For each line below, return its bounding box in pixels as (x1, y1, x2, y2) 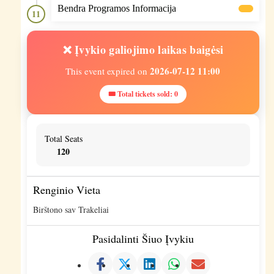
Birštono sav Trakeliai (32, 203, 109, 215)
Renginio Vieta (32, 182, 100, 197)
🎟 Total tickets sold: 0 (108, 88, 178, 99)
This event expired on (65, 64, 150, 77)
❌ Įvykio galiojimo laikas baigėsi (62, 41, 224, 57)
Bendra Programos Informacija (57, 2, 176, 13)
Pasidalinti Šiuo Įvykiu (92, 231, 194, 246)
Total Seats (44, 132, 83, 144)
